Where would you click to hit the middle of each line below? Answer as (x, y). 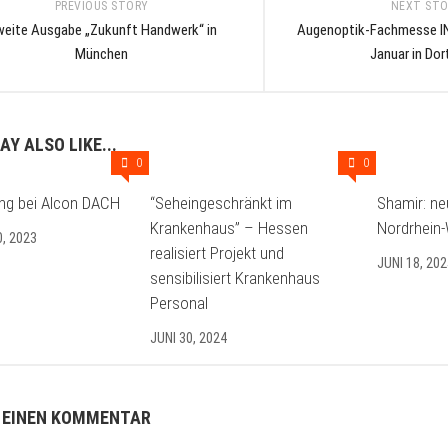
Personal (179, 303)
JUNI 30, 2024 (189, 338)
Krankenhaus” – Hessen (229, 228)
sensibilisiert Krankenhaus (235, 278)
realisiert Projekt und (217, 253)
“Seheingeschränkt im (221, 203)
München (101, 54)
